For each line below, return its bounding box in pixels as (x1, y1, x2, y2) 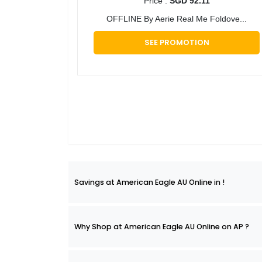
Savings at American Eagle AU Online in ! (74, 177, 225, 188)
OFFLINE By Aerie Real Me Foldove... (106, 14, 247, 24)
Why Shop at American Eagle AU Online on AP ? (74, 222, 249, 232)
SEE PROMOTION (144, 37, 209, 49)
